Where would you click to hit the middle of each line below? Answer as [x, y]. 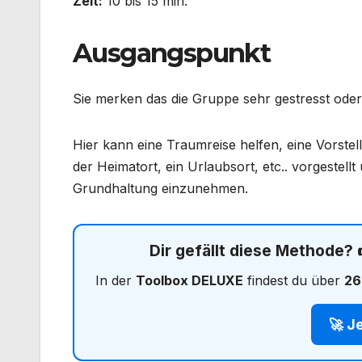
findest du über [293, 280]
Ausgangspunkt [172, 53]
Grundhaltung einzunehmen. [160, 188]
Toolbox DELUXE [189, 280]
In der [115, 280]
